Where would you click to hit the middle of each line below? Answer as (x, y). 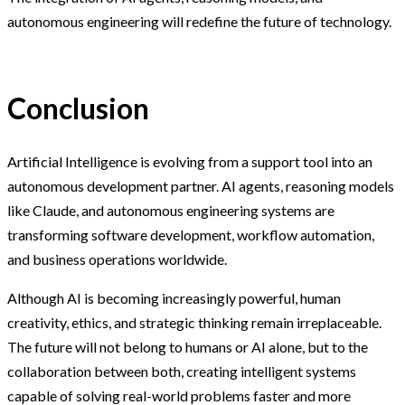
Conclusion (78, 108)
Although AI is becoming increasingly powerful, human (174, 298)
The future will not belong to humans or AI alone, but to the (188, 347)
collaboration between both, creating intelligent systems (182, 372)
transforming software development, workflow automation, (191, 235)
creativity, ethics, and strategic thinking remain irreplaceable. (194, 323)
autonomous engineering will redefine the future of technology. (199, 21)
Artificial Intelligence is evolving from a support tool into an (190, 162)
